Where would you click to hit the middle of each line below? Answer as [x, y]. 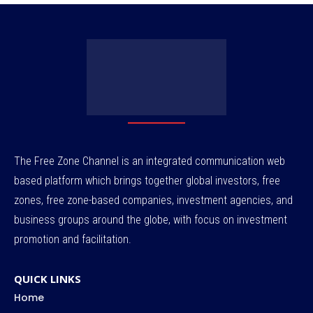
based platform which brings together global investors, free [147, 180]
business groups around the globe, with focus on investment [151, 219]
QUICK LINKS [48, 278]
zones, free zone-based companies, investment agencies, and [153, 200]
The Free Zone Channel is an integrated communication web [150, 161]
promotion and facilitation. [73, 239]
